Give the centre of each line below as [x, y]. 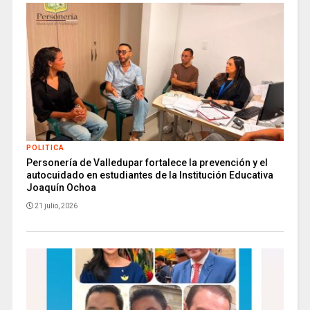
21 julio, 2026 [56, 206]
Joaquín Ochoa [61, 187]
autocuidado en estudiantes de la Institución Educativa [149, 175]
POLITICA [45, 147]
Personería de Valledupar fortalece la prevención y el [147, 162]
